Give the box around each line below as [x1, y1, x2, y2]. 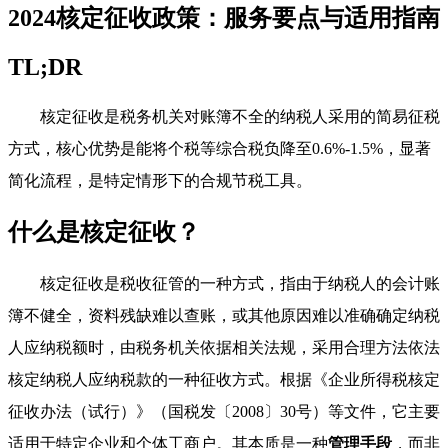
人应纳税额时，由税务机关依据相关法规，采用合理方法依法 [8, 339, 440, 357]
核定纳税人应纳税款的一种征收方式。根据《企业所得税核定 [8, 371, 440, 389]
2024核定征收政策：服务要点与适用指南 [8, 4, 440, 31]
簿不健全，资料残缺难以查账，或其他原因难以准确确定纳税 [8, 307, 440, 325]
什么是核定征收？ [8, 219, 200, 246]
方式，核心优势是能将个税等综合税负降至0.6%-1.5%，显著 [8, 139, 431, 157]
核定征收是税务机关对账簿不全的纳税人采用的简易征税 [40, 107, 440, 125]
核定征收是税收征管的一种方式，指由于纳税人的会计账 [40, 275, 440, 293]
